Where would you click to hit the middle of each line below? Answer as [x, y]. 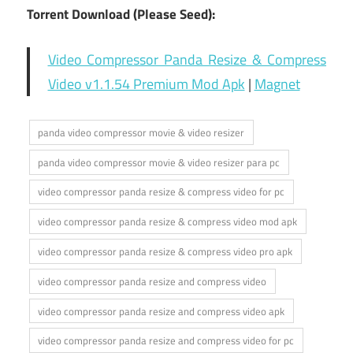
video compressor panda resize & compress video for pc [162, 192]
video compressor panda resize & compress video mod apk [168, 222]
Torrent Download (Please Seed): [121, 14]
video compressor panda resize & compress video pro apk [165, 251]
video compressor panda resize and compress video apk [162, 311]
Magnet [277, 84]
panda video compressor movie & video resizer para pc [159, 162]
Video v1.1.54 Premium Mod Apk [146, 84]
